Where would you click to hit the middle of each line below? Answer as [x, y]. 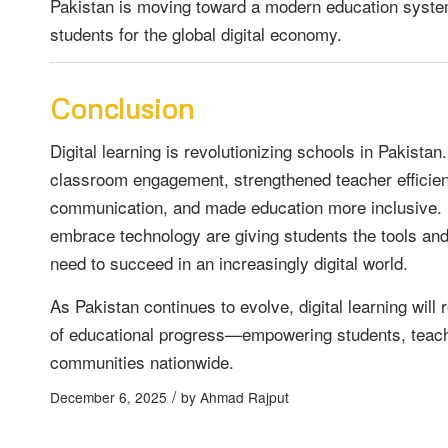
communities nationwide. [142, 361]
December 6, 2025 [108, 397]
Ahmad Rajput [244, 397]
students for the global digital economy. [196, 33]
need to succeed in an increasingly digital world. [229, 263]
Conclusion [122, 107]
